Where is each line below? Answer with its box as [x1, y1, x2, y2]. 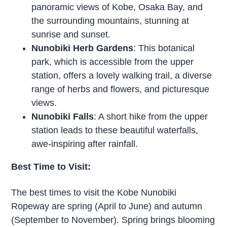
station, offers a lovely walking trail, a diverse [31, 70, 212, 81]
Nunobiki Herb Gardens [31, 43, 134, 53]
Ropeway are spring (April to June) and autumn [11, 201, 203, 212]
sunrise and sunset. [31, 29, 111, 40]
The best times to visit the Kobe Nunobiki [11, 187, 177, 198]
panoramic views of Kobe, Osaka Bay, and [31, 2, 203, 12]
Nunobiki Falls [31, 111, 94, 122]
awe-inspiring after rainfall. [31, 138, 138, 149]
